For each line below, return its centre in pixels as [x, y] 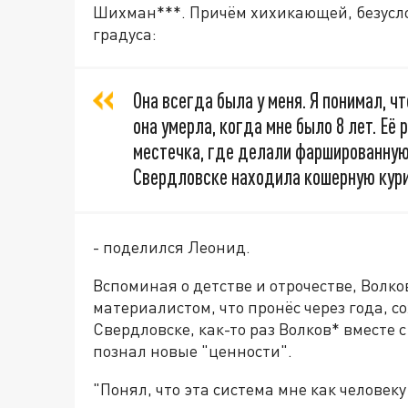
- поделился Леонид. [172, 247]
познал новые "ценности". [193, 351]
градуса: [125, 34]
